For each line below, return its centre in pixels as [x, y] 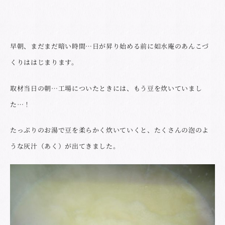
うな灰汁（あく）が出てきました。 [65, 146]
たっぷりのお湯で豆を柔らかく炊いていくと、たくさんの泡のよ [109, 130]
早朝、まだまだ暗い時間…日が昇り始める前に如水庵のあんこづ [109, 46]
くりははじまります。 [44, 62]
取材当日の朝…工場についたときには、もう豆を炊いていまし [106, 88]
